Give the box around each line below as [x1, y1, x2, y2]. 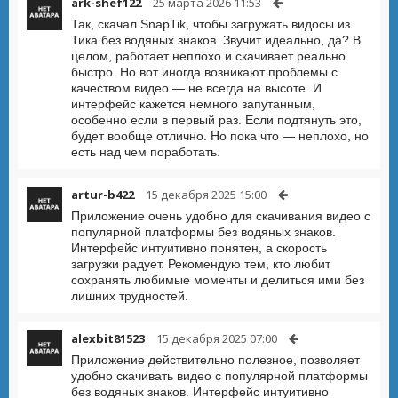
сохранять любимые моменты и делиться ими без [71, 273, 364, 287]
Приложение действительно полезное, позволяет [71, 353, 360, 367]
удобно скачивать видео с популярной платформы [71, 369, 368, 383]
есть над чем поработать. [71, 145, 220, 159]
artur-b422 [71, 187, 134, 203]
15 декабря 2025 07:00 [156, 330, 277, 346]
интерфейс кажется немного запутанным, [71, 97, 315, 111]
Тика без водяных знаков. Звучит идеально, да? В [71, 33, 361, 47]
